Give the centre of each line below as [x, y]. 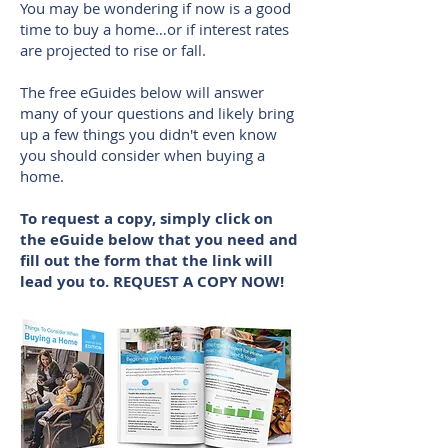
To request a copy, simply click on [146, 218]
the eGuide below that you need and [159, 239]
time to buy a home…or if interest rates [154, 29]
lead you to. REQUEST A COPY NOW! [152, 281]
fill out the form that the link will [146, 260]
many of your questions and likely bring [157, 113]
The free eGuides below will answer [142, 92]
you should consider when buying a [142, 155]
